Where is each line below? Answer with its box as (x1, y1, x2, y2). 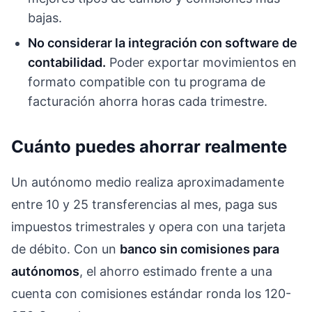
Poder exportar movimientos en (106, 54, 297, 70)
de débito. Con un (11, 241, 120, 256)
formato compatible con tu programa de (28, 74, 265, 89)
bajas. (28, 10, 62, 25)
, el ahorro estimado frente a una (79, 263, 272, 279)
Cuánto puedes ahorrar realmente (11, 136, 287, 157)
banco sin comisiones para (120, 241, 279, 256)
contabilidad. (28, 54, 106, 70)
